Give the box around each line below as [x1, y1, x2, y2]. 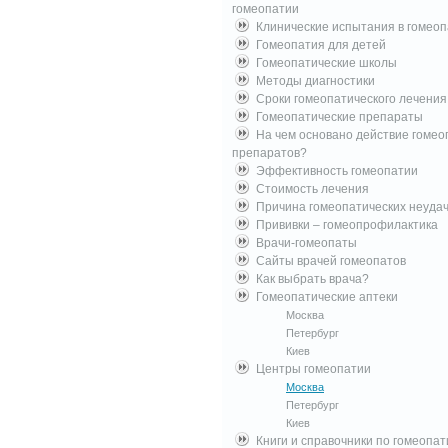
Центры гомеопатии [256, 362, 371, 376]
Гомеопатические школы [256, 56, 397, 70]
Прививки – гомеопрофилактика [256, 218, 438, 232]
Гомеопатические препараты [256, 110, 423, 124]
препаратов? [232, 146, 307, 160]
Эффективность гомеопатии [256, 164, 418, 178]
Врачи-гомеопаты [256, 236, 357, 250]
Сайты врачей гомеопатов [256, 254, 406, 268]
